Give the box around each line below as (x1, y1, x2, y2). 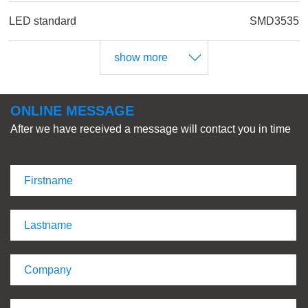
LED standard (9, 14, 77, 27)
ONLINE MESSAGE (10, 103, 134, 119)
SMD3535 (249, 14, 299, 27)
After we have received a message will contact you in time (10, 123, 291, 135)
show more (114, 51, 168, 63)
